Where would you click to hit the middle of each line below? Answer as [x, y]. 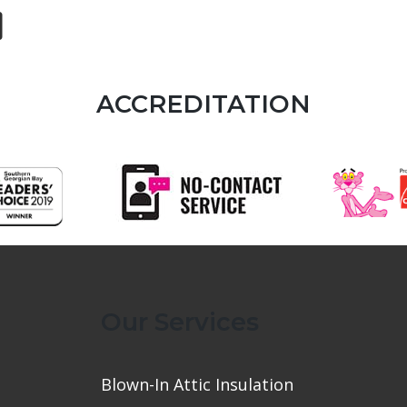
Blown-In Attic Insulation [198, 384]
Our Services [180, 323]
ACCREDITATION [203, 104]
